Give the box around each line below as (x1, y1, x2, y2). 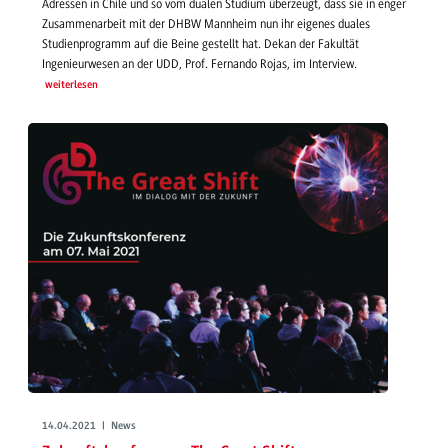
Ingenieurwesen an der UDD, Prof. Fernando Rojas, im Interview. (42, 56, 357, 71)
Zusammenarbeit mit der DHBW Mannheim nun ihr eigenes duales (42, 16, 370, 31)
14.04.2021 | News (42, 420, 136, 432)
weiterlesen (44, 79, 98, 91)
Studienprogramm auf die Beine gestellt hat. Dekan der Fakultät (42, 36, 359, 51)
